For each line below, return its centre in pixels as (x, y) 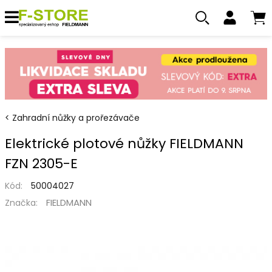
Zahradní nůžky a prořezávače (76, 117)
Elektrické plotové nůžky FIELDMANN (124, 143)
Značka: (21, 202)
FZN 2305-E (41, 163)
